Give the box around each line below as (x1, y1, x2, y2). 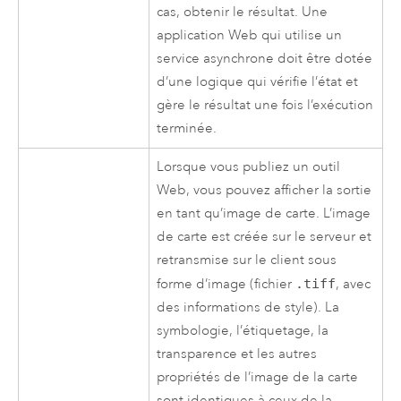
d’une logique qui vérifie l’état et (157, 73, 359, 90)
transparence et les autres (157, 345, 318, 363)
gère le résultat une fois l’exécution (157, 96, 374, 114)
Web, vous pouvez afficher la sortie (157, 181, 372, 199)
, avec (336, 275, 371, 293)
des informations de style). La (157, 298, 340, 316)
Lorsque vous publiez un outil (157, 158, 341, 175)
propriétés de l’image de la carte (157, 368, 359, 386)
